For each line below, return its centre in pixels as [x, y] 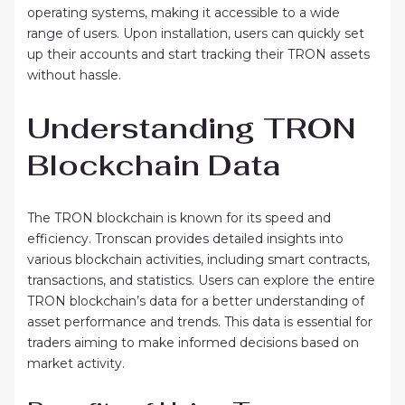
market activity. [75, 363]
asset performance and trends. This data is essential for [199, 321]
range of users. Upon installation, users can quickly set [195, 33]
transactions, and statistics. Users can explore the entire [201, 280]
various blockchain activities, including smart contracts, [198, 259]
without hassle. [74, 75]
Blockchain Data [154, 165]
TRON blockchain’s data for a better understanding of [195, 301]
